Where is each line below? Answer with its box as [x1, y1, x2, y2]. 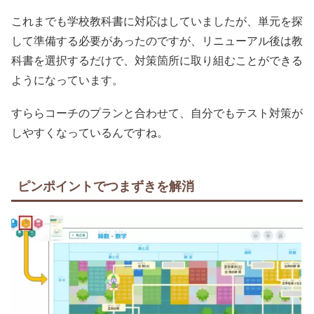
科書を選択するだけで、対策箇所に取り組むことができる [11, 53, 303, 68]
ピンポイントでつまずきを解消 [18, 177, 194, 194]
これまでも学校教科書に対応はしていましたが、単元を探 [11, 13, 303, 29]
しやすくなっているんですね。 [11, 125, 168, 141]
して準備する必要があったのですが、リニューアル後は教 [11, 33, 303, 48]
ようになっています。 [11, 72, 123, 88]
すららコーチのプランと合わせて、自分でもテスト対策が [11, 105, 303, 121]
